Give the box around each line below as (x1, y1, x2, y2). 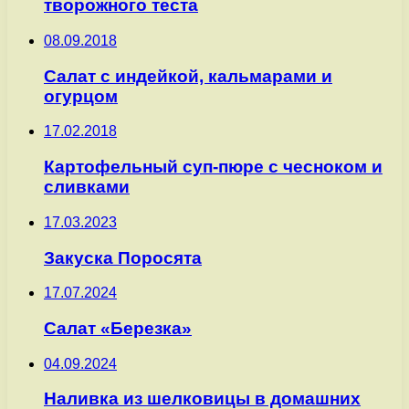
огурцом (44, 86, 118, 106)
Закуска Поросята (44, 247, 202, 267)
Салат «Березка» (44, 318, 192, 338)
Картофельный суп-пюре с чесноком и (44, 157, 383, 177)
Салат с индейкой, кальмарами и (44, 66, 332, 86)
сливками (44, 177, 130, 197)
